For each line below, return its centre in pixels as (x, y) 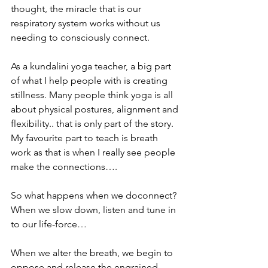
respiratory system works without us (87, 23)
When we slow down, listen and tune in (95, 209)
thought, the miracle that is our (77, 8)
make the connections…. (64, 166)
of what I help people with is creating (90, 80)
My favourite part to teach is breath (86, 138)
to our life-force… (49, 224)
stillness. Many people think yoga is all (93, 95)
